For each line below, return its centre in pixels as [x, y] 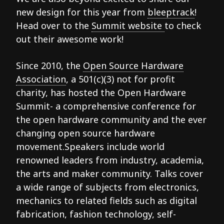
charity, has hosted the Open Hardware [101, 92]
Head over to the [54, 26]
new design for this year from [82, 12]
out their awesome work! [70, 39]
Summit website [128, 26]
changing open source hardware [85, 133]
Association [41, 79]
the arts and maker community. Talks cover [109, 173]
